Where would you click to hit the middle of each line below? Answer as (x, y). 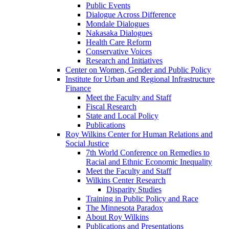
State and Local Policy (122, 116)
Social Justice (87, 144)
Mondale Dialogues (118, 24)
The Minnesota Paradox (124, 208)
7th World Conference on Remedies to (148, 153)
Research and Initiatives (124, 61)
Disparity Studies (134, 190)
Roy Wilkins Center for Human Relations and (139, 134)
